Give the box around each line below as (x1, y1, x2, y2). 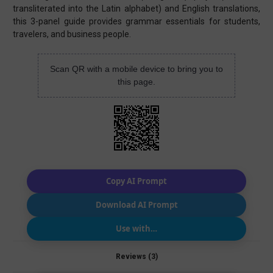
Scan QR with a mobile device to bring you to (49, 64, 223, 74)
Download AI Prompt (95, 199, 178, 211)
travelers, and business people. (13, 29, 131, 40)
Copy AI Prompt (106, 175, 167, 187)
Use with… (116, 223, 157, 235)
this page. (117, 77, 155, 87)
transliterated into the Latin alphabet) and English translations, (13, 4, 260, 14)
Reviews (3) (115, 252, 158, 261)
